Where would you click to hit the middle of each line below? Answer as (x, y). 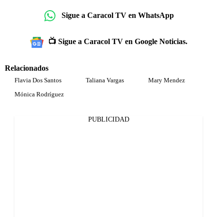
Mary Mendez (167, 80)
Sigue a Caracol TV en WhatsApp (118, 15)
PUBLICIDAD (108, 119)
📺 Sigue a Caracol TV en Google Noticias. (118, 41)
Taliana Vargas (105, 80)
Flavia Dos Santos (38, 80)
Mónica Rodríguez (39, 94)
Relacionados (27, 68)
